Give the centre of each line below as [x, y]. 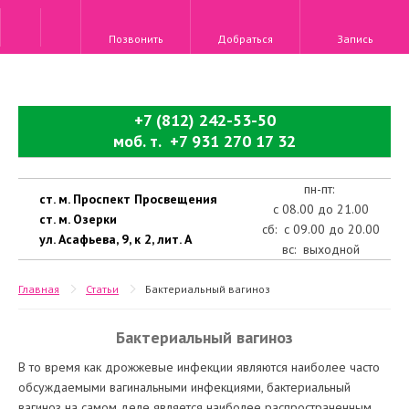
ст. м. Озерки [78, 219]
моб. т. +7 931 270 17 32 [204, 141]
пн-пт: [320, 189]
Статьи [102, 288]
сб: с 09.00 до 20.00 [320, 229]
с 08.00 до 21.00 [320, 209]
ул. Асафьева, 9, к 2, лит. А [115, 239]
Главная [39, 288]
